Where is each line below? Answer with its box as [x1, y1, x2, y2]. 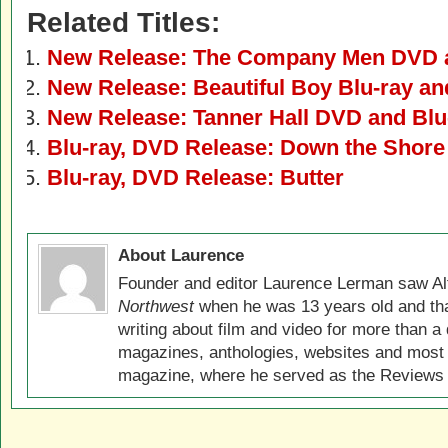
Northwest [118, 296, 194, 316]
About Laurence [118, 245, 244, 265]
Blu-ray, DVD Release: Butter [47, 165, 344, 190]
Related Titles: [27, 7, 220, 38]
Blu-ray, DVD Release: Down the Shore [47, 135, 445, 160]
